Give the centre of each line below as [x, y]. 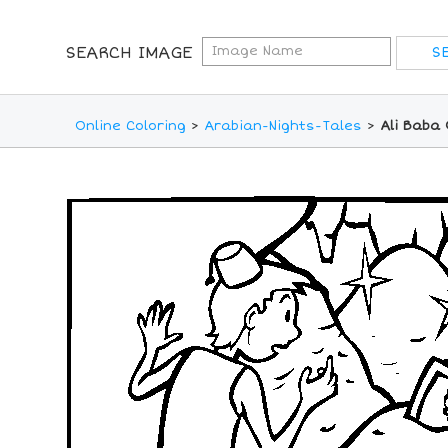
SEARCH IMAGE [128, 53]
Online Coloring [130, 126]
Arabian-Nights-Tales [283, 126]
